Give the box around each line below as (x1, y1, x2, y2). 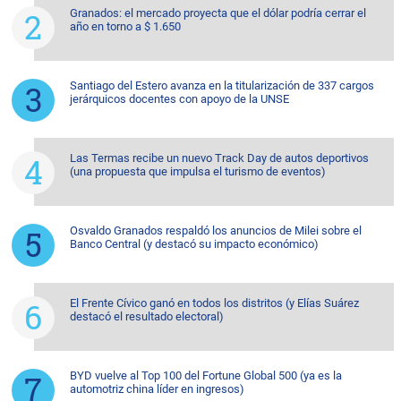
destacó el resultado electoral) (70, 309, 224, 323)
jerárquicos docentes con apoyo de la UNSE (70, 91, 289, 106)
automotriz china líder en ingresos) (70, 381, 244, 396)
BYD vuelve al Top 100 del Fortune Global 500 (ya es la (70, 368, 342, 382)
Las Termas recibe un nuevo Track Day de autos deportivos (70, 150, 369, 165)
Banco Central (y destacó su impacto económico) (70, 236, 319, 251)
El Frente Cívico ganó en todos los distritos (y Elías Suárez (70, 295, 359, 310)
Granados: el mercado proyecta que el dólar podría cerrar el (70, 5, 366, 20)
